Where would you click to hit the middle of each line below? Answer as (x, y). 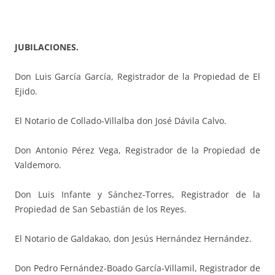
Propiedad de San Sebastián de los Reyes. (101, 209)
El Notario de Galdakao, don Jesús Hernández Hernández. (133, 239)
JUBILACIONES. (47, 47)
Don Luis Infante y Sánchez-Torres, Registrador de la (137, 195)
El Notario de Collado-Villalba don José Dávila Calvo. (121, 121)
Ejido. (26, 91)
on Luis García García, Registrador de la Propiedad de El (141, 77)
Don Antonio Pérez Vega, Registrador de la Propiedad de (137, 150)
